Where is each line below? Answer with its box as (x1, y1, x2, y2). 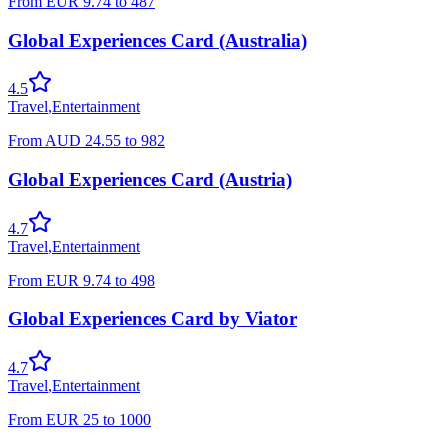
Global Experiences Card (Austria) (8, 169, 292, 190)
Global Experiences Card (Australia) (8, 29, 307, 51)
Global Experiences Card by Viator (8, 308, 297, 330)
